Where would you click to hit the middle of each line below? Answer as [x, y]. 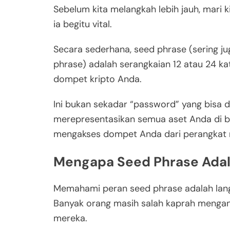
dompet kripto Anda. [98, 79]
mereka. [70, 218]
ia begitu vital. [83, 24]
